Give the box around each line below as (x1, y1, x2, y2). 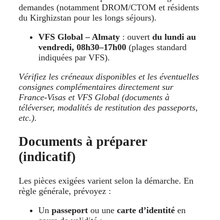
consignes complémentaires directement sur (19, 82, 173, 92)
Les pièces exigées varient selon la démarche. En (19, 175, 193, 186)
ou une (88, 205, 117, 215)
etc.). (19, 112, 37, 123)
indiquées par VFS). (38, 52, 112, 62)
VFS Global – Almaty (38, 31, 120, 42)
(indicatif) (19, 149, 76, 165)
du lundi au (152, 31, 196, 42)
